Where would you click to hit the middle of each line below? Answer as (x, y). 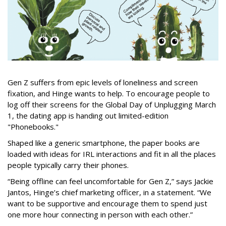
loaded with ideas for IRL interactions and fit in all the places (112, 154)
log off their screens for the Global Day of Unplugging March (112, 105)
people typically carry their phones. (68, 165)
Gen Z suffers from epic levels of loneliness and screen (103, 82)
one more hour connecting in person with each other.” (100, 215)
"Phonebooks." (33, 127)
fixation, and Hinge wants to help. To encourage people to (109, 94)
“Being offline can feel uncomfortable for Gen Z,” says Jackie (110, 181)
